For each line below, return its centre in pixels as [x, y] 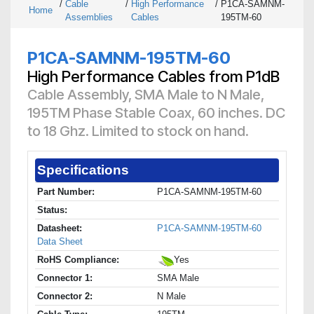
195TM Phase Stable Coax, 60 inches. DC [156, 113]
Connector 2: [65, 296]
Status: [52, 210]
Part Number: [66, 192]
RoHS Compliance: [78, 260]
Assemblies [89, 18]
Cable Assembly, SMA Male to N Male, [146, 95]
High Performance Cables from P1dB [153, 77]
